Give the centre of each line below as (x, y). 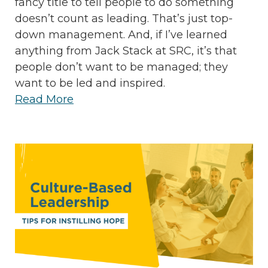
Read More (44, 99)
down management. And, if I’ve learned (121, 34)
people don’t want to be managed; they (121, 67)
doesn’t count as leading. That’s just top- (124, 18)
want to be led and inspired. (90, 83)
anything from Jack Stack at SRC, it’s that (126, 51)
